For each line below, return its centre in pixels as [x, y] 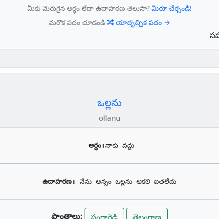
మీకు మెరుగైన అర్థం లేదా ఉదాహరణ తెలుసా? [89, 8]
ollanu [109, 118]
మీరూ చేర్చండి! [172, 8]
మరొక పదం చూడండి [78, 22]
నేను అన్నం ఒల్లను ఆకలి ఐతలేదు [128, 182]
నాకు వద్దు [120, 145]
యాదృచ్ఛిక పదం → [142, 22]
